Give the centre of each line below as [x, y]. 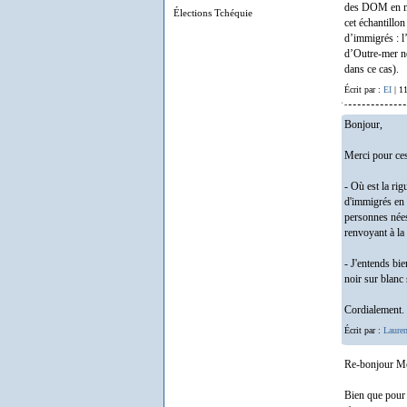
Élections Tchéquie [213, 13]
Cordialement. [374, 310]
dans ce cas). [372, 69]
